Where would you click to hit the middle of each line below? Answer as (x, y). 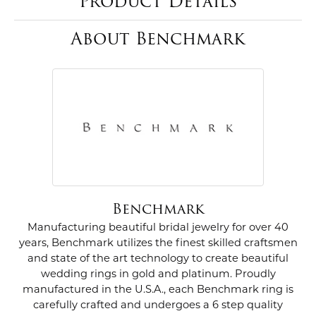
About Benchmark (158, 39)
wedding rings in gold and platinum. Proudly (158, 275)
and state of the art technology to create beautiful (158, 260)
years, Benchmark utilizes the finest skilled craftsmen (158, 244)
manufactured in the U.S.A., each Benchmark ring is (158, 291)
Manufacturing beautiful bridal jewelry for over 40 (158, 229)
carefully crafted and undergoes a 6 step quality (158, 306)
